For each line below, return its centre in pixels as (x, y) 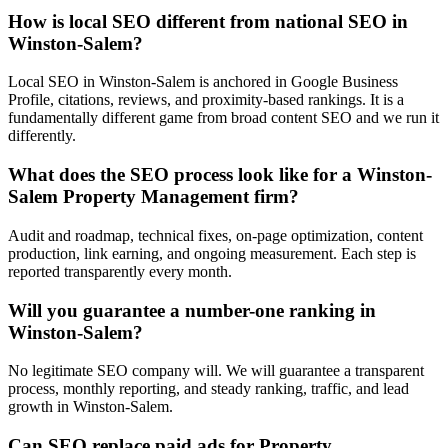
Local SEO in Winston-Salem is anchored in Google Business (203, 82)
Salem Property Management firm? (153, 197)
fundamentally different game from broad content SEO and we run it (223, 118)
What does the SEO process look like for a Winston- (220, 175)
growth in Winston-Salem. (90, 407)
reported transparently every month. (120, 271)
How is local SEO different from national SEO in (208, 21)
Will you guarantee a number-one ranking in (192, 310)
